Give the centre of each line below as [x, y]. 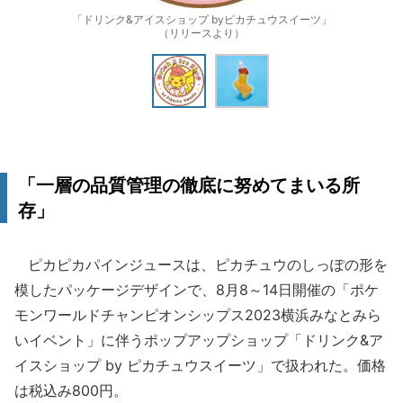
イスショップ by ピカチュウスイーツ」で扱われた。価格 [200, 365]
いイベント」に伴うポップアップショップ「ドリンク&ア [199, 340]
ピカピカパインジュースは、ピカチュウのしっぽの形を [201, 264]
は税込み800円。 [71, 390]
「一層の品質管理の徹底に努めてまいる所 [189, 185]
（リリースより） [201, 33]
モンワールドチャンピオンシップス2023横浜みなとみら [198, 315]
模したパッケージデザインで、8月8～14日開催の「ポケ [197, 290]
